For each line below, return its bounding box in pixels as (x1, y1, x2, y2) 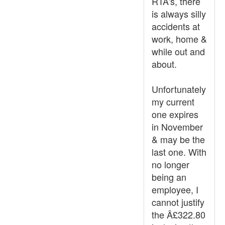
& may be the (152, 133, 205, 146)
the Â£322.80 (152, 208, 205, 221)
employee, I (152, 183, 198, 196)
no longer (152, 158, 189, 171)
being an (152, 170, 186, 183)
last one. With (152, 145, 206, 158)
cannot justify (152, 195, 204, 208)
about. (152, 57, 177, 70)
